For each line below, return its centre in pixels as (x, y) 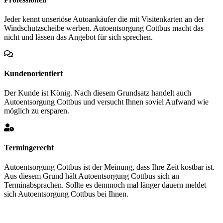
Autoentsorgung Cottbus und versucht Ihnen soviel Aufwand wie (106, 102)
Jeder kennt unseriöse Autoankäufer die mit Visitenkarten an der (104, 19)
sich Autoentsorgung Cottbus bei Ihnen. (66, 194)
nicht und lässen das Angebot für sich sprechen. (78, 37)
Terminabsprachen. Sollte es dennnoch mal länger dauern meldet (105, 185)
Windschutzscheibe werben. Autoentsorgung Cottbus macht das (104, 28)
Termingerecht (29, 147)
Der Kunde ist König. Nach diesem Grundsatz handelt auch (98, 93)
